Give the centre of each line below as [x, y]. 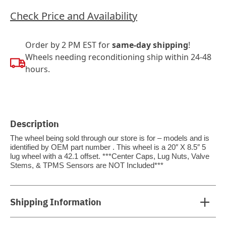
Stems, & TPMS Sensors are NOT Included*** [87, 165]
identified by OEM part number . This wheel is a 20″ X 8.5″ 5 [108, 147]
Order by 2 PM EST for [69, 45]
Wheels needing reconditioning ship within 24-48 [118, 57]
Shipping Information [56, 201]
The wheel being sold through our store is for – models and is [110, 138]
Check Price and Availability [74, 16]
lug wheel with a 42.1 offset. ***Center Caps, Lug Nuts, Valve [110, 156]
